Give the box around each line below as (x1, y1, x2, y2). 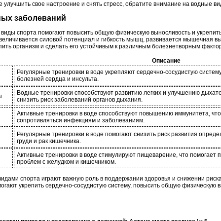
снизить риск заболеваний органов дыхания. (17, 96, 143, 104)
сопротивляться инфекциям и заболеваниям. (17, 117, 145, 124)
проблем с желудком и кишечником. (17, 158, 116, 166)
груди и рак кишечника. (17, 138, 81, 145)
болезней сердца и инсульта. (17, 75, 99, 83)
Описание (151, 57, 181, 65)
